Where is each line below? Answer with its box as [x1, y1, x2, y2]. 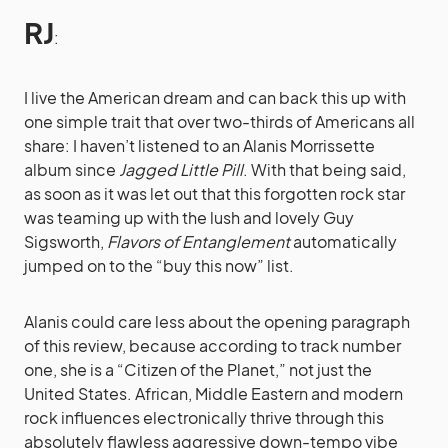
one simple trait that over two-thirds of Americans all [24, 111, 415, 133]
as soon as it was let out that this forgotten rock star [24, 183, 405, 205]
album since [24, 159, 119, 181]
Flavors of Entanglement [107, 231, 290, 253]
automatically [290, 231, 397, 253]
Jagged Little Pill [119, 159, 243, 181]
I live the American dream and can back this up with [24, 87, 406, 109]
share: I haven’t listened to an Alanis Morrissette [24, 135, 375, 157]
